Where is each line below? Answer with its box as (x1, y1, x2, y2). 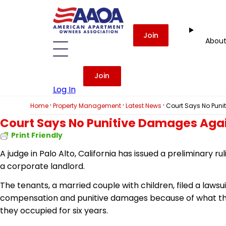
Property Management (53, 101, 121, 110)
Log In (52, 84, 76, 95)
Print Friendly (11, 130, 63, 140)
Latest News (126, 101, 161, 110)
